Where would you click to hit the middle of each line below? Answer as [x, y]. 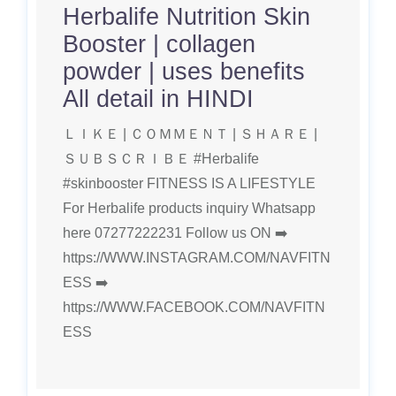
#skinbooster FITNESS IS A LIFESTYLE [189, 183]
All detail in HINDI [158, 99]
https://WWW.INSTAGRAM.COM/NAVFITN [197, 258]
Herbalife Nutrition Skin [187, 17]
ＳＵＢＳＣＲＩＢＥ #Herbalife [161, 159]
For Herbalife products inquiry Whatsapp [189, 208]
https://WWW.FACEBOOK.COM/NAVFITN [194, 307]
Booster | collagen [159, 44]
